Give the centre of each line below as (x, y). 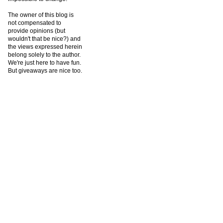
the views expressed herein (45, 47)
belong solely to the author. (44, 55)
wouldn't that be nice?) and (44, 39)
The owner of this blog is (41, 15)
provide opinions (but (37, 31)
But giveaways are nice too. (45, 71)
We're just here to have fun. (45, 63)
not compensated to (35, 23)
